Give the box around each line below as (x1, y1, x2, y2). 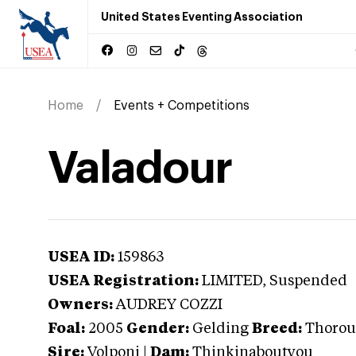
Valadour (48, 146, 232, 191)
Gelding (192, 322, 249, 336)
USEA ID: (48, 250, 114, 265)
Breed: (252, 322, 302, 336)
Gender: (126, 322, 189, 336)
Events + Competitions (114, 99, 250, 112)
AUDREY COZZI (116, 298, 222, 312)
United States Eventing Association (101, 11, 303, 22)
